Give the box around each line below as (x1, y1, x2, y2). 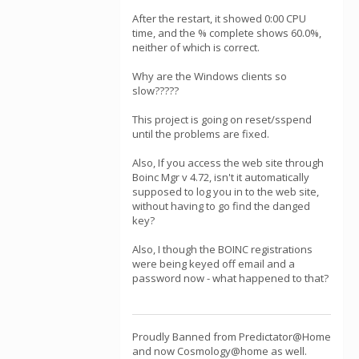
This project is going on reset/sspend (132, 112, 312, 127)
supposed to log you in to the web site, (132, 184, 319, 199)
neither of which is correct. (132, 40, 260, 54)
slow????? (132, 83, 179, 98)
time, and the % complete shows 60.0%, (132, 26, 321, 40)
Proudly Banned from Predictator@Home (132, 329, 331, 344)
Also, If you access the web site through (132, 155, 324, 170)
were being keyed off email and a (132, 256, 295, 271)
